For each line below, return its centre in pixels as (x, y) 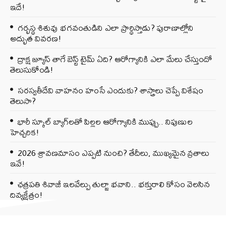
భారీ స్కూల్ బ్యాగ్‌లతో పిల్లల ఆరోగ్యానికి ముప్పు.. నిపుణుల (105, 121)
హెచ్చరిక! (25, 132)
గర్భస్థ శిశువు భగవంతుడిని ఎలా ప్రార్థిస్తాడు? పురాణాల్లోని (106, 27)
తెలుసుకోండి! (32, 69)
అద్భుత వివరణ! (36, 38)
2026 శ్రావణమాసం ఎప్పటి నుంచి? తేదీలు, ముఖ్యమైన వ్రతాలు (114, 152)
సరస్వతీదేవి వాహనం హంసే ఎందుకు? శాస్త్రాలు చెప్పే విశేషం (110, 90)
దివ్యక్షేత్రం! (26, 194)
